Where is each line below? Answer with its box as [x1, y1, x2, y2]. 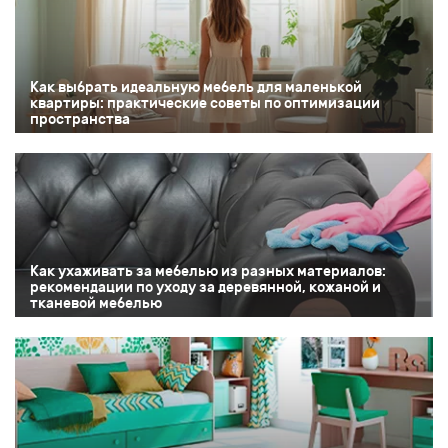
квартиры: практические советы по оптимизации [30, 95, 380, 113]
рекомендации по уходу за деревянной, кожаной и [30, 279, 381, 297]
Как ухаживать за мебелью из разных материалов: [30, 263, 386, 281]
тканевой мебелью [30, 295, 162, 313]
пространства [30, 111, 130, 129]
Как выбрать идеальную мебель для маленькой [30, 79, 362, 97]
